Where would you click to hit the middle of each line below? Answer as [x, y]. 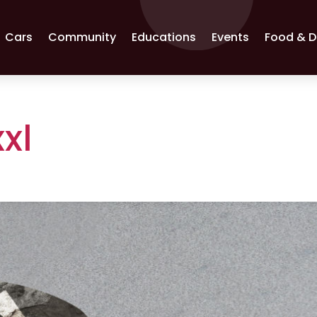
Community [82, 37]
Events [231, 37]
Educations [164, 37]
